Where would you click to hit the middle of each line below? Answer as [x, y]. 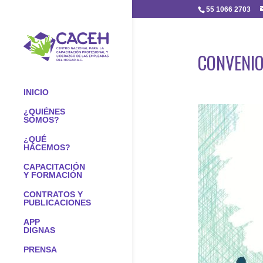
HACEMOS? [47, 147]
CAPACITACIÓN [54, 167]
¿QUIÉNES [44, 112]
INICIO [36, 92]
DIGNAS [39, 230]
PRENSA [40, 249]
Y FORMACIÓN [53, 175]
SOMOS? [41, 120]
